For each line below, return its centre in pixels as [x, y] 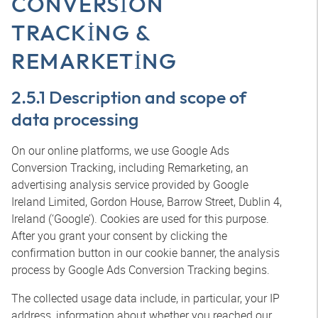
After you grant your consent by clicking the [119, 236]
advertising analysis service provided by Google [130, 185]
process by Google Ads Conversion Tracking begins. [141, 270]
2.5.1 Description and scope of [129, 97]
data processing [75, 119]
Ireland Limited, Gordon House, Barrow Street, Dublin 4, [147, 202]
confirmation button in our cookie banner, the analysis [146, 253]
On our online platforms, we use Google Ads [120, 150]
